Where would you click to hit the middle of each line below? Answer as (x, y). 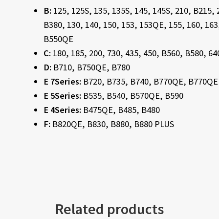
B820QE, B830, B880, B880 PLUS (113, 124)
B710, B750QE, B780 (91, 67)
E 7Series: (63, 81)
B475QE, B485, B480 (121, 109)
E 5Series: (63, 95)
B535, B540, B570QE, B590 (133, 95)
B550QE (58, 39)
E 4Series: (63, 109)
